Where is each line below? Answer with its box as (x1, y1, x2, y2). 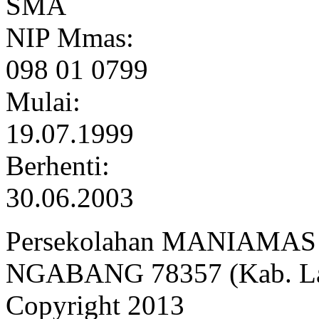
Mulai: (6, 85, 88, 117)
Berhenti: (6, 150, 117, 181)
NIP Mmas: (6, 21, 141, 53)
